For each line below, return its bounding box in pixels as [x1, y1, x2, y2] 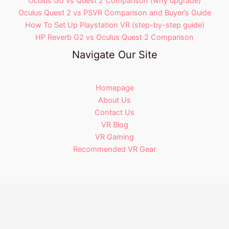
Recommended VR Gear [73, 144, 156, 154]
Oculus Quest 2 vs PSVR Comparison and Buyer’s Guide [18, 8, 211, 18]
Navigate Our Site [72, 49, 157, 61]
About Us [98, 95, 131, 105]
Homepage [95, 83, 134, 93]
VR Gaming [95, 132, 134, 142]
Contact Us [95, 107, 134, 117]
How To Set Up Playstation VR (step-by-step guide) [25, 20, 204, 30]
